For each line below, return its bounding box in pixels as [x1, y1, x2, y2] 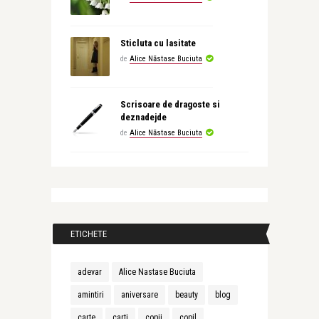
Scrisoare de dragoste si [120, 98, 220, 110]
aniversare [120, 289, 158, 300]
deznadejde [120, 111, 167, 122]
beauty [174, 289, 198, 300]
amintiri [77, 289, 104, 300]
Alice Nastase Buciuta [118, 266, 196, 277]
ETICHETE [70, 228, 107, 239]
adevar [77, 266, 102, 277]
